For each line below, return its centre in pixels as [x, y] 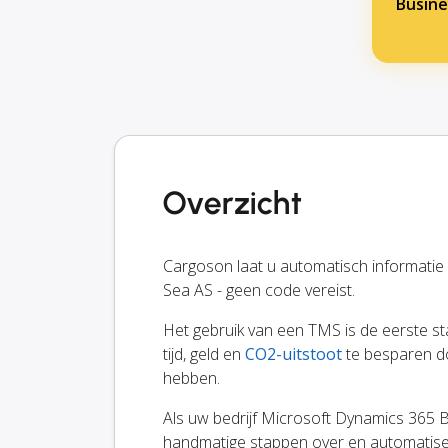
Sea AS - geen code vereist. [259, 290]
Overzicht [233, 203]
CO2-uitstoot [293, 354]
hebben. [191, 378]
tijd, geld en [204, 354]
